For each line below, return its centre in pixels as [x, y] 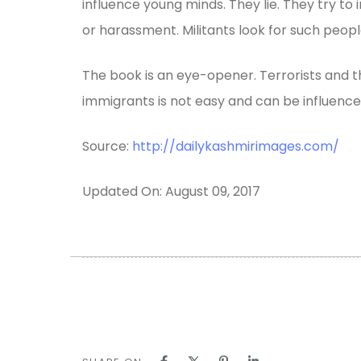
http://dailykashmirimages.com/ [236, 146]
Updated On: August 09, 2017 [171, 191]
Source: [107, 146]
